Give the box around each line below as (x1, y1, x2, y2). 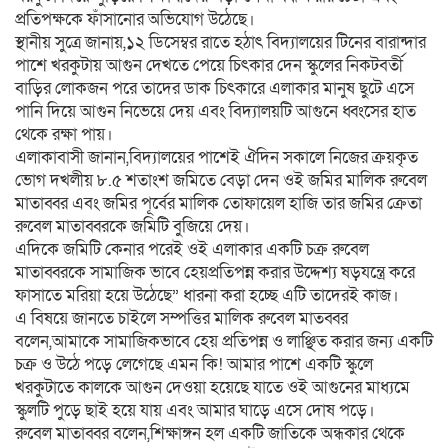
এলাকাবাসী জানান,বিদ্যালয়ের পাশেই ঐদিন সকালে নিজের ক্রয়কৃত (15, 146, 418, 169)
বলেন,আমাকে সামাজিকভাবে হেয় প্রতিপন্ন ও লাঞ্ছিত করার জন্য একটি (15, 330, 433, 353)
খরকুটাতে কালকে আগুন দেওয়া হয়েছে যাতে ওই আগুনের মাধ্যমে (15, 376, 410, 399)
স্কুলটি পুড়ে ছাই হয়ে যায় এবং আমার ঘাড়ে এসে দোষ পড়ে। (15, 399, 375, 422)
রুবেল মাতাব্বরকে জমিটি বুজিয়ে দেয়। (15, 215, 250, 238)
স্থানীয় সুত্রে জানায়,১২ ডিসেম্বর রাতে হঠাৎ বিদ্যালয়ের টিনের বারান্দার (15, 31, 426, 54)
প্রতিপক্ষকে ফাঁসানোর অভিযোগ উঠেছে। (15, 8, 255, 31)
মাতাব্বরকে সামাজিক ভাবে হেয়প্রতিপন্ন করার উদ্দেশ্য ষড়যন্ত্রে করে (15, 261, 415, 284)
